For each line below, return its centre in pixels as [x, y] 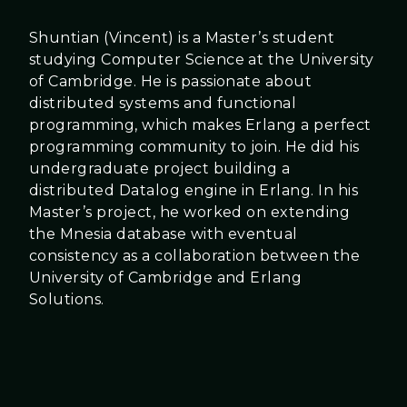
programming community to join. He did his [194, 147]
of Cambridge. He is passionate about [171, 82]
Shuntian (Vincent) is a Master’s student [182, 38]
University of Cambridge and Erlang [166, 278]
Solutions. [67, 300]
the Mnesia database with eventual [164, 234]
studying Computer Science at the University [202, 60]
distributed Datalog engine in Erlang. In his [194, 191]
